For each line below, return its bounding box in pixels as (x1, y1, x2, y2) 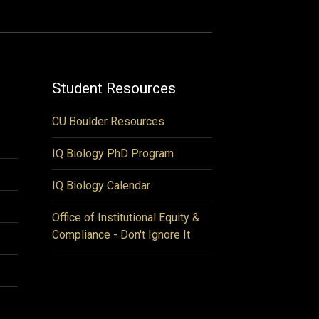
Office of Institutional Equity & (52, 211, 199, 224)
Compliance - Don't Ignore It (52, 228, 190, 241)
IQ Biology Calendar (52, 179, 150, 192)
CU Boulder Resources (52, 115, 164, 128)
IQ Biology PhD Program (52, 147, 174, 160)
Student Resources (52, 80, 176, 97)
